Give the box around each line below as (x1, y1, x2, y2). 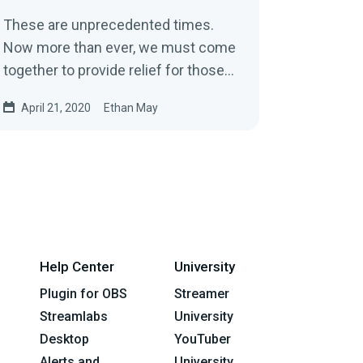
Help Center (39, 258, 114, 275)
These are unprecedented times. (3, 15, 214, 33)
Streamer (174, 285, 230, 301)
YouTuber (174, 331, 232, 347)
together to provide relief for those (3, 61, 224, 79)
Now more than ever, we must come (3, 38, 236, 56)
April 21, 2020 (21, 100, 91, 114)
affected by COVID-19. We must (3, 83, 208, 101)
